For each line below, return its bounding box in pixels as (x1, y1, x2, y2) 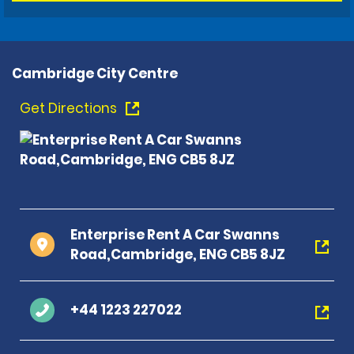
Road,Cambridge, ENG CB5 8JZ (70, 244, 285, 264)
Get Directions (20, 98, 120, 118)
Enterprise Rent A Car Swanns (70, 224, 280, 244)
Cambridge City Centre (12, 63, 178, 83)
